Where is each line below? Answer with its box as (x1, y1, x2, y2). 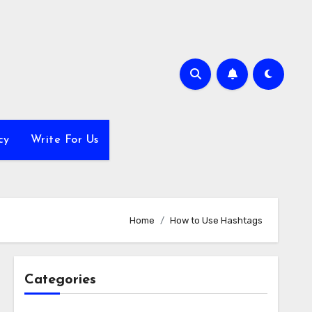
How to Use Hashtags (170, 214, 263, 226)
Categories (24, 273, 96, 287)
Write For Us (30, 134, 99, 146)
